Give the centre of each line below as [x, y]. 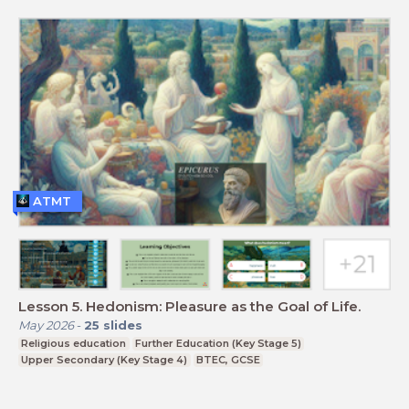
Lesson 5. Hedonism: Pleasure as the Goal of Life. [189, 307]
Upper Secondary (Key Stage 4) [105, 360]
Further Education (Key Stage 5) [218, 344]
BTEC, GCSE [228, 360]
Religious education [74, 344]
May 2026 [46, 325]
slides [123, 325]
